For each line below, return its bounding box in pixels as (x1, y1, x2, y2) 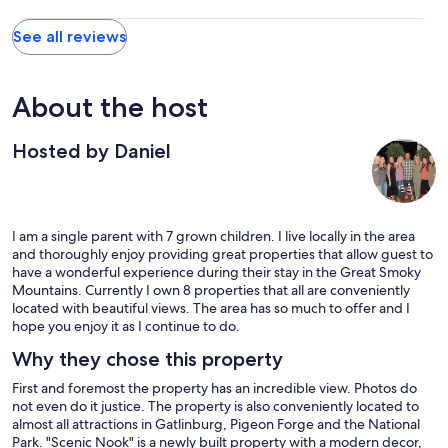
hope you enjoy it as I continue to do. (12, 316, 240, 335)
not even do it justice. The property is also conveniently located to (12, 396, 419, 415)
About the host (12, 89, 208, 124)
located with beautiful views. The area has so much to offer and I (12, 298, 410, 317)
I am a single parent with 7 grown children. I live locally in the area (12, 226, 415, 245)
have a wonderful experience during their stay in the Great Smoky (12, 262, 421, 281)
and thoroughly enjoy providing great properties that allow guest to (12, 244, 433, 263)
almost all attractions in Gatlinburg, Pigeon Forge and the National (12, 414, 420, 433)
